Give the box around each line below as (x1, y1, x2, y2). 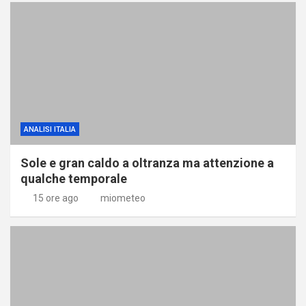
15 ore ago (32, 192, 79, 204)
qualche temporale (20, 171, 127, 186)
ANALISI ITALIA (24, 124, 76, 134)
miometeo (100, 192, 145, 204)
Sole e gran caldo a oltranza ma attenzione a (20, 155, 274, 170)
